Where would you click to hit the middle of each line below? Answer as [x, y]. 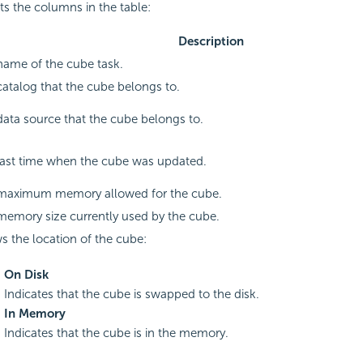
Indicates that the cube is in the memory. [116, 333]
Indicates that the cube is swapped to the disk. [131, 294]
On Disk [26, 274]
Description [211, 41]
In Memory [34, 313]
